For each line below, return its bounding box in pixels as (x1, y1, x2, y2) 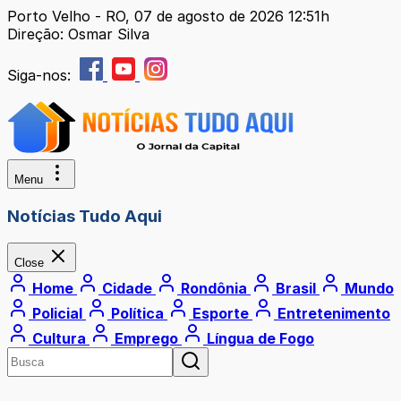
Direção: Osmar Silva (7, 25, 149, 43)
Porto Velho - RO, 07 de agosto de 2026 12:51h (7, 7, 329, 25)
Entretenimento (274, 304, 390, 323)
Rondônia (177, 279, 251, 298)
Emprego (111, 329, 182, 348)
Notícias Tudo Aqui (7, 205, 162, 226)
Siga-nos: (7, 66, 75, 84)
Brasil (272, 279, 320, 298)
